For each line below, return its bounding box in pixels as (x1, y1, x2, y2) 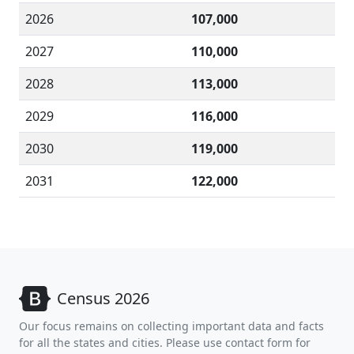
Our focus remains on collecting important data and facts (19, 318, 324, 333)
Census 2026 (57, 288, 149, 309)
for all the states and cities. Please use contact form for (19, 335, 311, 350)
